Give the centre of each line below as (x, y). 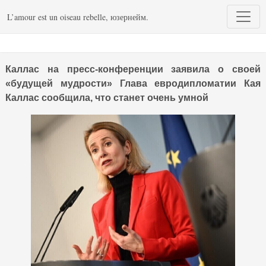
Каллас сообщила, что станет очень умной (107, 98)
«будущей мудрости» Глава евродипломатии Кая (133, 83)
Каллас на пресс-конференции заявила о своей (133, 69)
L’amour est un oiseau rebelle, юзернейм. (78, 17)
